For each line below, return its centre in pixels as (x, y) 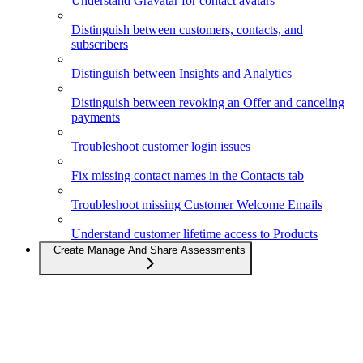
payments (96, 117)
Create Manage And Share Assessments (149, 250)
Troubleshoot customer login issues (161, 146)
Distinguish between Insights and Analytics (181, 73)
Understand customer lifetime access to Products (194, 233)
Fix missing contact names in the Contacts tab (188, 175)
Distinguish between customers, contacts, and (187, 29)
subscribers (100, 44)
